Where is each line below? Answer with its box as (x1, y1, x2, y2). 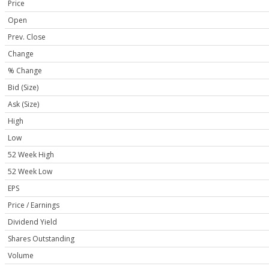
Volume (8, 250, 34, 261)
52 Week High (8, 150, 54, 160)
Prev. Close (8, 32, 46, 43)
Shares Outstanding (8, 234, 74, 244)
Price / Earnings (8, 200, 59, 211)
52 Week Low (8, 166, 52, 177)
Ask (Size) (8, 99, 39, 110)
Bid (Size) (8, 82, 38, 93)
